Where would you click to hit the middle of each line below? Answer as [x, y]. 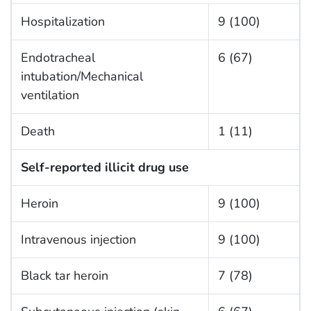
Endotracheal [58, 58]
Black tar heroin [64, 276]
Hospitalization [62, 22]
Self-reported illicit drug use [104, 168]
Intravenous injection [78, 240]
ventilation [50, 95]
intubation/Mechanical [82, 77]
